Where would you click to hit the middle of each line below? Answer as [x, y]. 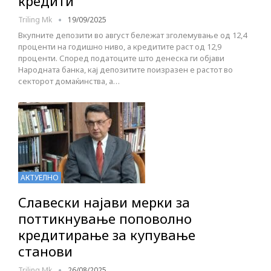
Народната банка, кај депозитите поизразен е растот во [126, 70]
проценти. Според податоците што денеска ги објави [121, 58]
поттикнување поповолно [105, 219]
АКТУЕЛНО [40, 178]
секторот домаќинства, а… [69, 81]
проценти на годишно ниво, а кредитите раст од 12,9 [120, 47]
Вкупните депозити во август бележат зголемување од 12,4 [132, 35]
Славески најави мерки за [104, 202]
